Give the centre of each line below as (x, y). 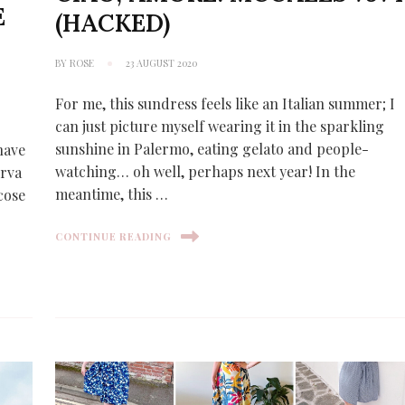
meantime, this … (112, 193)
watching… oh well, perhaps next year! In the (206, 171)
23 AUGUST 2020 (162, 62)
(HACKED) (113, 22)
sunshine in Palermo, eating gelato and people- (212, 148)
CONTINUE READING (114, 236)
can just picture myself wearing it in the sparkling (220, 126)
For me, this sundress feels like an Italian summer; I (226, 103)
